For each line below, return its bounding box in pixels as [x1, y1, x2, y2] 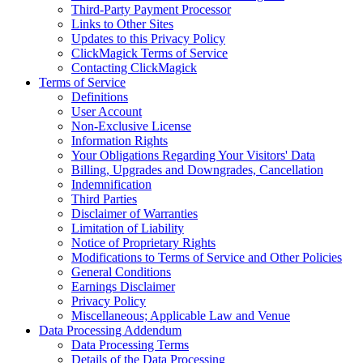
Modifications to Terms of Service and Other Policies [71, 250, 342, 265]
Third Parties [71, 192, 137, 207]
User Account [71, 105, 142, 119]
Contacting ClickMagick [71, 61, 197, 75]
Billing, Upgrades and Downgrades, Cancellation [71, 163, 323, 177]
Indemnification [71, 177, 152, 192]
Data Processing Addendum [39, 323, 181, 338]
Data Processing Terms [71, 338, 189, 352]
